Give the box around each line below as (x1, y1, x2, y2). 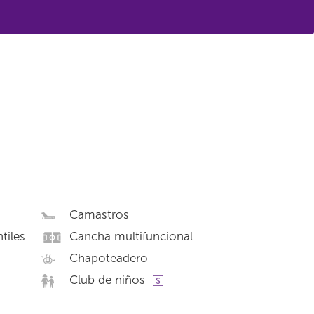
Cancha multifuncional (69, 229, 193, 243)
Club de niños (69, 273, 145, 287)
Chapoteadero (69, 251, 148, 265)
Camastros (69, 207, 129, 221)
